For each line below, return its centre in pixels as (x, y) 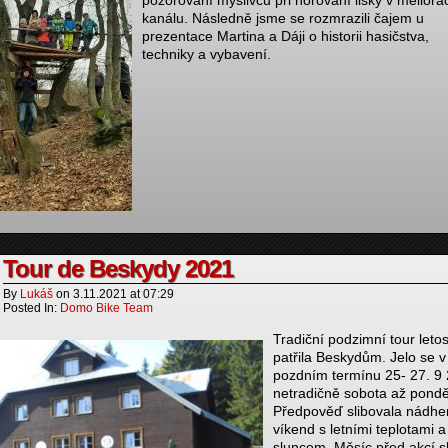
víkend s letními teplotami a (359, 429)
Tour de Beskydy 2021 (118, 268)
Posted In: (31, 308)
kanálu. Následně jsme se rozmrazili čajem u (283, 18)
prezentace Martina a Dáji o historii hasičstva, (285, 36)
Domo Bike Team (106, 308)
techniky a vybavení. (206, 54)
